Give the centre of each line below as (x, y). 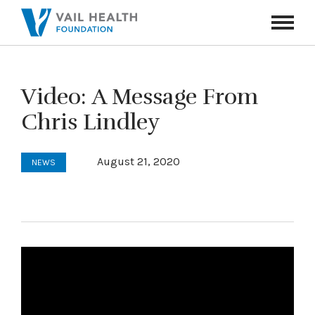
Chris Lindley (91, 122)
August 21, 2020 (139, 161)
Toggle (287, 32)
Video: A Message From (140, 97)
